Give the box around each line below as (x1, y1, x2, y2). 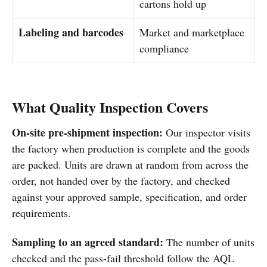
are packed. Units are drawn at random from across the (12, 157, 249, 172)
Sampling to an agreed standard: (12, 234, 163, 250)
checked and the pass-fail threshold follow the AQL (12, 250, 234, 265)
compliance (139, 41, 189, 55)
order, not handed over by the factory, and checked (12, 173, 230, 188)
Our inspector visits (163, 125, 250, 139)
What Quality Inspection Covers (12, 96, 208, 117)
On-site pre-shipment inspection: (12, 124, 163, 140)
